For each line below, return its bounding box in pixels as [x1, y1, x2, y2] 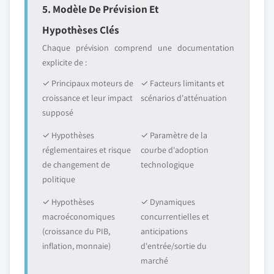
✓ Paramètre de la [141, 130, 207, 141]
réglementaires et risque [42, 144, 131, 155]
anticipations [141, 226, 188, 237]
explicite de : [42, 57, 87, 68]
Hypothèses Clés [42, 23, 119, 37]
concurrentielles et [141, 211, 209, 222]
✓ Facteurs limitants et [141, 78, 224, 89]
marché [141, 255, 168, 266]
